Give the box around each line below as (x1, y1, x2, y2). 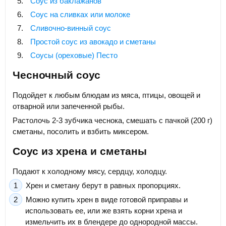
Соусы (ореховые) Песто (30, 51, 118, 60)
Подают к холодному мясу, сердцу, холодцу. (13, 166, 167, 176)
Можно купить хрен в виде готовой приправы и (26, 195, 188, 204)
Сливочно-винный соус (30, 24, 111, 33)
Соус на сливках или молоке (30, 10, 130, 19)
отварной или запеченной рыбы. (13, 101, 125, 110)
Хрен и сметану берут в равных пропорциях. (26, 181, 181, 190)
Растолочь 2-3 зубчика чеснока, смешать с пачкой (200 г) (13, 116, 212, 125)
